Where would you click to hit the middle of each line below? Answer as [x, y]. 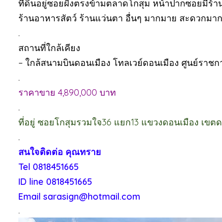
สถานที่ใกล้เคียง [49, 48]
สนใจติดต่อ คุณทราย [60, 152]
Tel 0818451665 [49, 167]
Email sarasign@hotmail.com [79, 196]
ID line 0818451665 [55, 182]
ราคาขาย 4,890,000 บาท [67, 92]
